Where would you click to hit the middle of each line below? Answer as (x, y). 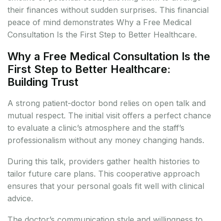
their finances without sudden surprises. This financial (108, 10)
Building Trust (43, 82)
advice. (20, 199)
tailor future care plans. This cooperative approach (104, 174)
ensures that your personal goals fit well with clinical (106, 186)
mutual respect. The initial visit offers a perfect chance (109, 116)
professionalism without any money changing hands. (106, 140)
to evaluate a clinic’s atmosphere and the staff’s (96, 128)
